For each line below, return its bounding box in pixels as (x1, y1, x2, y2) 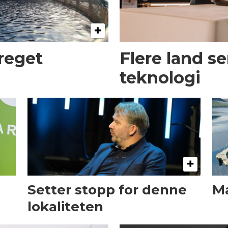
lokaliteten (27, 198, 103, 215)
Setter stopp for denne (27, 181, 187, 198)
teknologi (120, 67, 201, 88)
